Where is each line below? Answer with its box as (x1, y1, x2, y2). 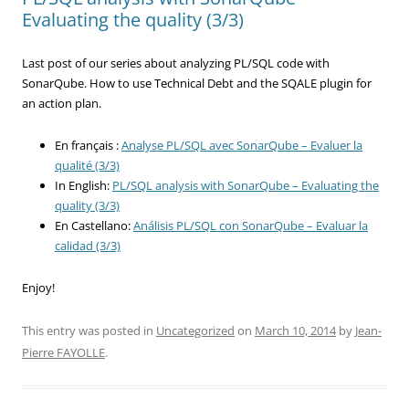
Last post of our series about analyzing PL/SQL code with (22, 54, 330, 71)
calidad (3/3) (55, 236, 121, 254)
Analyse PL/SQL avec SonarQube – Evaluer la (121, 136, 362, 153)
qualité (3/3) (55, 156, 120, 173)
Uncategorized (156, 321, 235, 339)
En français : (55, 136, 121, 153)
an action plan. (22, 94, 101, 111)
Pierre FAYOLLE (22, 343, 105, 361)
